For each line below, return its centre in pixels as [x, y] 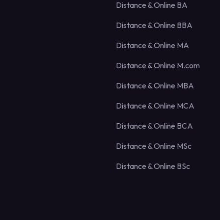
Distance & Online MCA [155, 105]
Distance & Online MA [152, 45]
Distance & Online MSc [154, 146]
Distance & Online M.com [158, 65]
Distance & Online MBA [155, 85]
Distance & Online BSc [153, 166]
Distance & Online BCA [154, 125]
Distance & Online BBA [154, 25]
